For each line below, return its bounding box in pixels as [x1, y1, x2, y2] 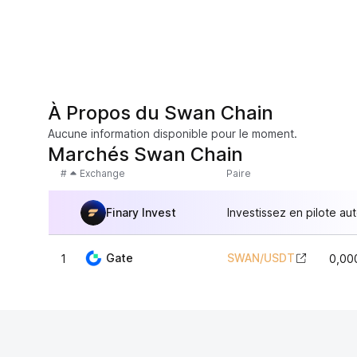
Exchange [80, 167, 125, 179]
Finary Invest [106, 205, 176, 219]
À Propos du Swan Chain [48, 101, 273, 124]
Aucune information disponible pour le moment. [48, 127, 297, 140]
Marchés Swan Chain [48, 143, 243, 166]
